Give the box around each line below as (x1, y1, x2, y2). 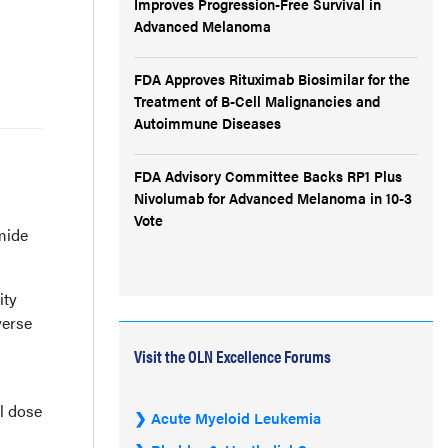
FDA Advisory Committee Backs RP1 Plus (134, 165, 402, 186)
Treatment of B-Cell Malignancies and (134, 90, 380, 111)
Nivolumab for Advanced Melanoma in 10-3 (134, 187, 412, 208)
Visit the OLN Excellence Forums (134, 344, 331, 368)
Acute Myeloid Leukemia (151, 407, 321, 428)
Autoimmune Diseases (134, 112, 281, 133)
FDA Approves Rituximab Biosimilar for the (134, 68, 410, 89)
